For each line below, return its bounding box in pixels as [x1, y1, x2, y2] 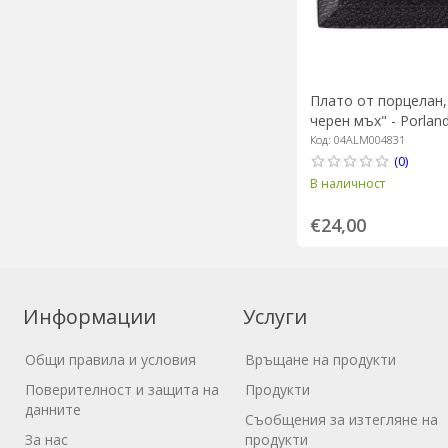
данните [25, 400, 82, 420]
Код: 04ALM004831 [309, 131, 405, 147]
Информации [23, 303, 157, 331]
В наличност [309, 174, 385, 192]
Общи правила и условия [25, 350, 197, 370]
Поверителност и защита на [25, 380, 220, 400]
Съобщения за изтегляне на [245, 410, 439, 430]
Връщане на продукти [245, 350, 397, 370]
